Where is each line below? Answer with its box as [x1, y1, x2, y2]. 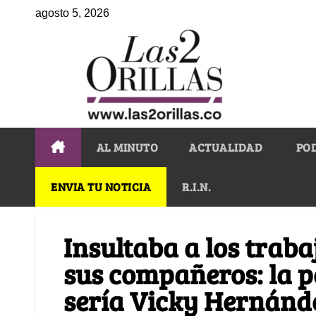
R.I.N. [182, 178, 211, 194]
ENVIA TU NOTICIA [51, 178, 151, 194]
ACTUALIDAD [189, 139, 262, 154]
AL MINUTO [96, 139, 158, 154]
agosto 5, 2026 [35, 7, 109, 19]
